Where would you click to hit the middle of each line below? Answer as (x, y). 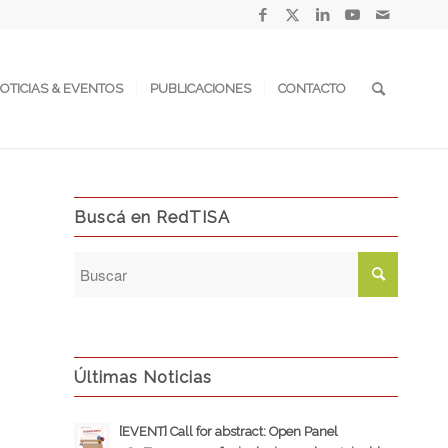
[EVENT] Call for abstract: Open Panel (228, 431)
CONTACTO (312, 88)
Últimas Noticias (142, 377)
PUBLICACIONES (200, 88)
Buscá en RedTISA (151, 217)
